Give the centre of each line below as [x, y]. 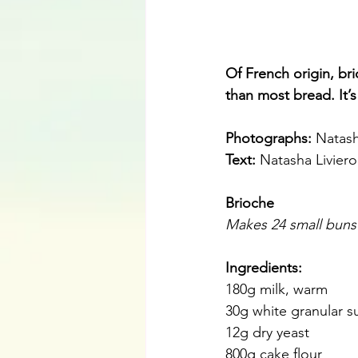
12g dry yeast [267, 333]
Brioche [250, 203]
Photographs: [270, 139]
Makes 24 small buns [291, 225]
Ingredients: [264, 268]
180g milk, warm [276, 290]
